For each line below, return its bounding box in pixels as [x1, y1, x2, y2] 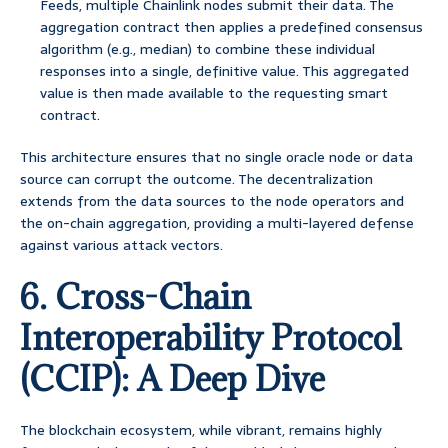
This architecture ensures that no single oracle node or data [20, 146, 413, 169]
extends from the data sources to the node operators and [20, 190, 404, 213]
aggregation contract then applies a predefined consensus [40, 16, 423, 39]
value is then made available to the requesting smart [40, 82, 388, 105]
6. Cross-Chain [20, 275, 251, 319]
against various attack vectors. [20, 234, 223, 257]
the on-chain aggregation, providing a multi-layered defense [20, 212, 414, 235]
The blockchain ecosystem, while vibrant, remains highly [20, 419, 382, 442]
